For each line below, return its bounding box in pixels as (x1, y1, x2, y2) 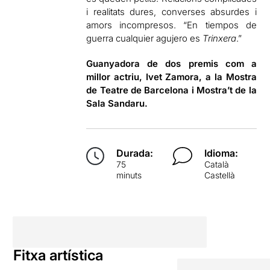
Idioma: (204, 146, 238, 159)
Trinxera (202, 32, 237, 44)
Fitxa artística (13, 246, 104, 264)
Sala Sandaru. (86, 97, 148, 109)
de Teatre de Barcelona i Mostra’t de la (86, 84, 257, 96)
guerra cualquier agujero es (86, 32, 203, 44)
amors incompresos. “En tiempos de (86, 19, 257, 31)
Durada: (116, 146, 154, 159)
